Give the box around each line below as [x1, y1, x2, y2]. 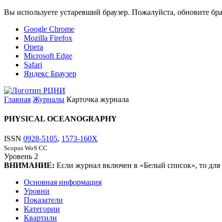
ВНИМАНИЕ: [4, 161, 55, 169]
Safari [24, 60, 42, 69]
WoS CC [25, 144, 48, 152]
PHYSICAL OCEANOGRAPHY [4, 114, 117, 123]
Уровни [24, 186, 50, 195]
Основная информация [24, 177, 102, 186]
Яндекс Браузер [24, 69, 76, 78]
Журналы [33, 95, 64, 104]
